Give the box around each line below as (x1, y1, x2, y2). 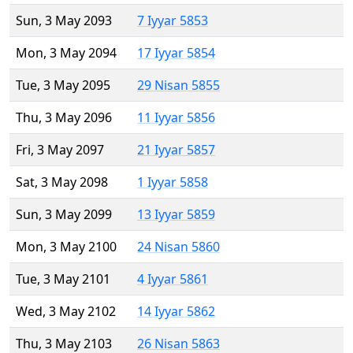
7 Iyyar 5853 (137, 12, 208, 30)
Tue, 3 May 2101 (16, 270, 110, 288)
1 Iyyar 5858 (137, 173, 208, 191)
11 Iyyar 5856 (137, 109, 215, 127)
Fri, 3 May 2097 (16, 141, 104, 159)
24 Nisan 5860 (137, 238, 220, 256)
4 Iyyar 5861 (137, 270, 208, 288)
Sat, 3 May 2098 (16, 173, 108, 191)
